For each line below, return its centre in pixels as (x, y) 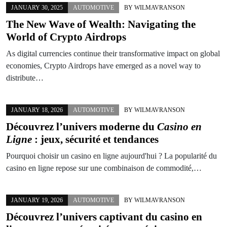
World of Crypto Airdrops (66, 37)
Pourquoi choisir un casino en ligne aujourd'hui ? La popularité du (111, 156)
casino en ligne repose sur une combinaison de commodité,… (104, 168)
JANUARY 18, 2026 (37, 110)
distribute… (25, 78)
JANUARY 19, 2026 (37, 200)
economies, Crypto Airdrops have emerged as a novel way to (103, 65)
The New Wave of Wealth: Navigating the (101, 24)
